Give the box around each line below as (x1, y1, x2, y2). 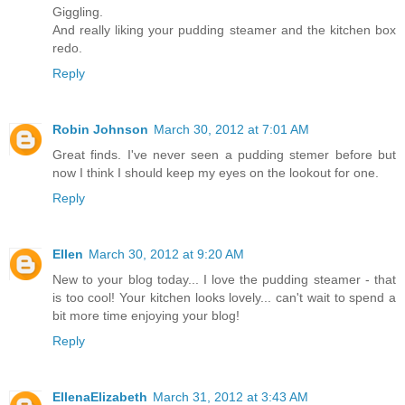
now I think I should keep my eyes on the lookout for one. (52, 165, 379, 181)
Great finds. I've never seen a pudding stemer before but (52, 147, 396, 163)
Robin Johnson (52, 122, 148, 137)
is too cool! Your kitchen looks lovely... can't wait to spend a (52, 290, 396, 306)
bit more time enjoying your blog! (52, 308, 240, 324)
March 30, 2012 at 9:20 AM (89, 247, 244, 262)
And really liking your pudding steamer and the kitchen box (52, 23, 396, 38)
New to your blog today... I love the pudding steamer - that (52, 272, 396, 287)
